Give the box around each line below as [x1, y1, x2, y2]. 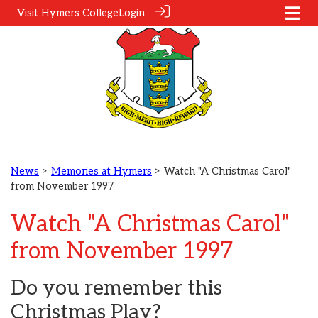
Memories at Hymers [51, 165, 152, 177]
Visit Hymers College [17, 7, 119, 19]
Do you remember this [11, 276, 222, 300]
